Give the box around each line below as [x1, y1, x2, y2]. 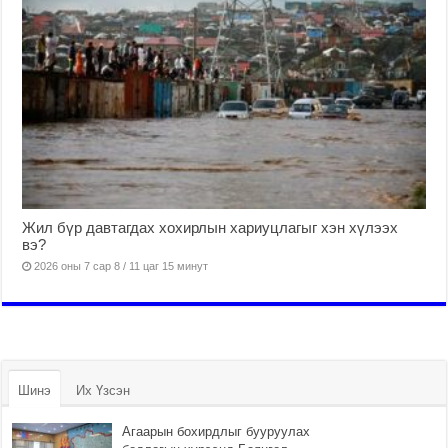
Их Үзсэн [76, 383, 131, 399]
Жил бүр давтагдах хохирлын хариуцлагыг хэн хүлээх [22, 219, 399, 237]
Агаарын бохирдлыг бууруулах [122, 424, 311, 440]
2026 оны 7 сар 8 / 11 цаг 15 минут [34, 260, 209, 273]
